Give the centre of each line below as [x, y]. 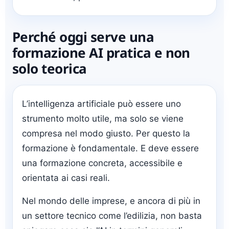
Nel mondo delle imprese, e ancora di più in [111, 201]
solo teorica [50, 69]
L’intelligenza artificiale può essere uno [101, 104]
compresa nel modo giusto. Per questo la [106, 134]
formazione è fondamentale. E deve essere [110, 148]
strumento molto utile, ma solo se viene [103, 119]
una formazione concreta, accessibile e [102, 163]
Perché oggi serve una [83, 37]
